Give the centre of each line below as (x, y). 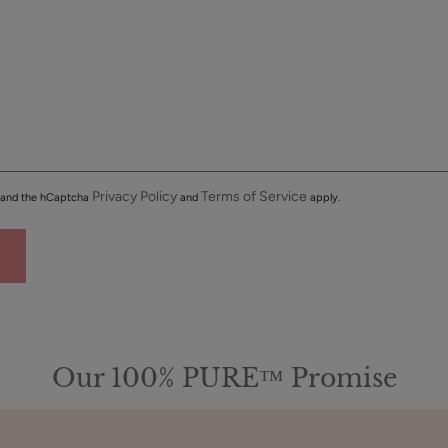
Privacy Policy (134, 197)
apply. (323, 198)
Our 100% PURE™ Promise (224, 379)
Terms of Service (254, 197)
